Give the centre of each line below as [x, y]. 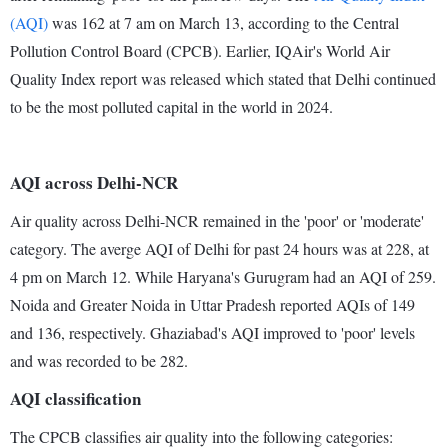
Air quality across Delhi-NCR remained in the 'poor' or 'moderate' [217, 221]
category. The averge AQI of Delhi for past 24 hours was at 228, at [219, 249]
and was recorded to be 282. [99, 361]
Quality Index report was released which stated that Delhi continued [223, 79]
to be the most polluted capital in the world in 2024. [176, 107]
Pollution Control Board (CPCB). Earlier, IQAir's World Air [200, 51]
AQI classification [75, 399]
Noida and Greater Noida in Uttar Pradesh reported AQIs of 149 [212, 305]
